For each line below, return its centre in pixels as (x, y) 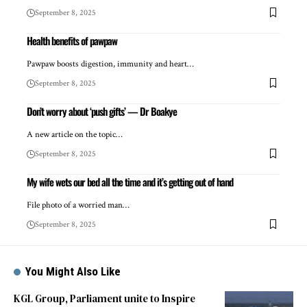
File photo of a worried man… (78, 205)
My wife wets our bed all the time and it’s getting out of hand (130, 181)
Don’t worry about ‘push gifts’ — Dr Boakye (102, 111)
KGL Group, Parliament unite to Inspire (105, 298)
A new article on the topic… (75, 134)
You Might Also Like (73, 271)
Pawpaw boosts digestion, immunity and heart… (110, 64)
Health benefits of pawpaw (72, 40)
